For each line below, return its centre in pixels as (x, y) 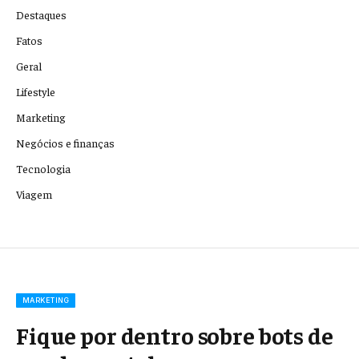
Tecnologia (43, 169)
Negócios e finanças (65, 143)
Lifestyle (36, 92)
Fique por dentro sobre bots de (175, 335)
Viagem (34, 194)
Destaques (41, 15)
